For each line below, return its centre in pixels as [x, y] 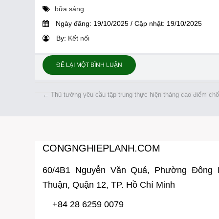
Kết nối [79, 38]
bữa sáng [69, 9]
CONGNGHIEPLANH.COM [101, 148]
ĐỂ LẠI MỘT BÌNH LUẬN [89, 65]
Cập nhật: [150, 24]
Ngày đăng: [74, 24]
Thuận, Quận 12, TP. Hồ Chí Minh [109, 185]
